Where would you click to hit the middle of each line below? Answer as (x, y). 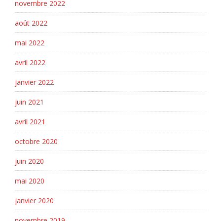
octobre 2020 (36, 142)
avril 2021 (30, 122)
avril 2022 (30, 63)
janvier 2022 (34, 82)
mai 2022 (30, 43)
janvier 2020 (34, 201)
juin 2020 (29, 161)
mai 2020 (30, 181)
